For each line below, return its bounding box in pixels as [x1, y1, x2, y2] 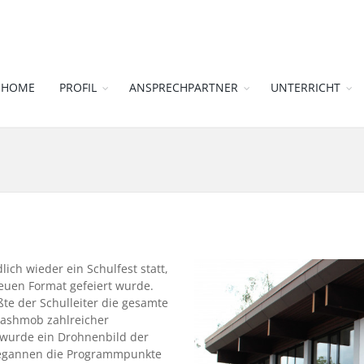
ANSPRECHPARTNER [129, 80, 238, 95]
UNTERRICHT [271, 80, 340, 95]
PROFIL [59, 80, 97, 95]
